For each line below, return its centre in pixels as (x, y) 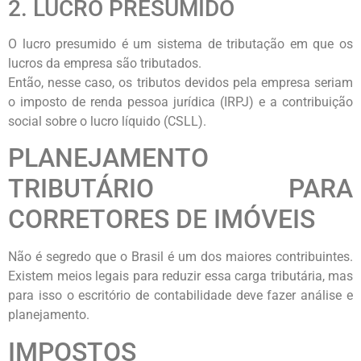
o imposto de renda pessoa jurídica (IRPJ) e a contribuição (180, 102)
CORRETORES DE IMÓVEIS (162, 220)
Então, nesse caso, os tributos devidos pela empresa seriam (180, 83)
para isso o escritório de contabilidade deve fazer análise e (180, 296)
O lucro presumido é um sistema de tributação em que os (180, 44)
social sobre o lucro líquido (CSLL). (107, 122)
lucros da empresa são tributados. (105, 64)
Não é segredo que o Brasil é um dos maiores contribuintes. (180, 257)
